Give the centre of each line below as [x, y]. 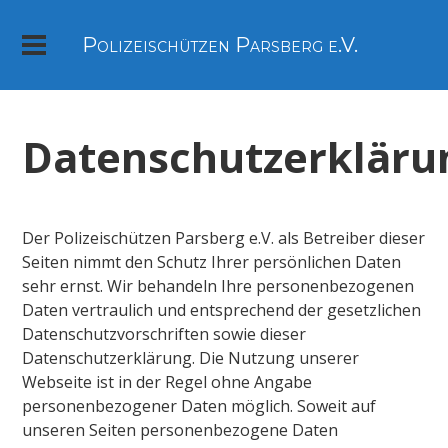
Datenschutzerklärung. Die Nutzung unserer [191, 357]
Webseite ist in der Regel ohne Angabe [167, 381]
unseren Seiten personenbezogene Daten [180, 429]
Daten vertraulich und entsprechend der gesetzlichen [222, 309]
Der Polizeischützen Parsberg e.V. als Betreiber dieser [224, 237]
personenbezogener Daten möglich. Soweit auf [199, 405]
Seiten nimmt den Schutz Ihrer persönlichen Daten [212, 261]
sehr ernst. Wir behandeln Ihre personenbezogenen [218, 285]
